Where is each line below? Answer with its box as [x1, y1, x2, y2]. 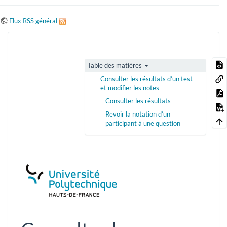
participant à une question [105, 119, 180, 127]
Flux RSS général [9, 16, 57, 25]
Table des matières [88, 61, 142, 69]
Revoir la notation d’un [105, 109, 170, 118]
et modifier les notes [100, 83, 159, 92]
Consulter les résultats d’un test [100, 74, 193, 83]
